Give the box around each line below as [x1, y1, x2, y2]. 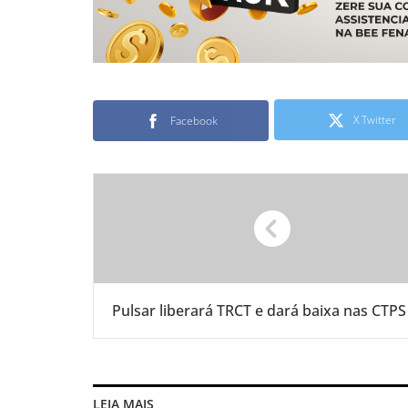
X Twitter [353, 112, 396, 128]
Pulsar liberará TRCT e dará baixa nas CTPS [112, 301, 406, 321]
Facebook [169, 113, 218, 129]
